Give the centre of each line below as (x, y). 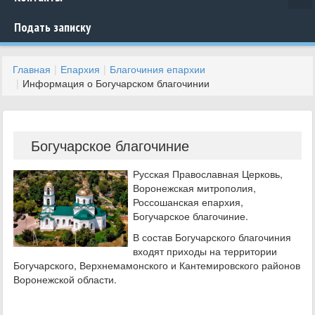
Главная (32, 69)
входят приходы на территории (205, 251)
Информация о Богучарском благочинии (116, 83)
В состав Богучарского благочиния (212, 237)
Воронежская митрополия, (194, 188)
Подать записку (52, 27)
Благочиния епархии (157, 69)
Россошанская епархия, (188, 202)
